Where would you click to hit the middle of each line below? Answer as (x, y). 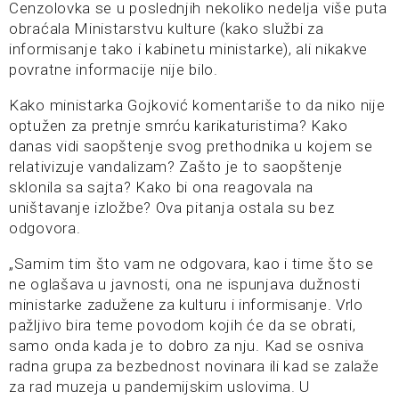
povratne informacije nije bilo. (114, 70)
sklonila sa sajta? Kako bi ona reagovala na (162, 187)
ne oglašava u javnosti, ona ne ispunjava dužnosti (185, 285)
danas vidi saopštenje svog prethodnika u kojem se (191, 147)
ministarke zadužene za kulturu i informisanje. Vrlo (186, 305)
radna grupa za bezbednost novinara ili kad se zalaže (194, 366)
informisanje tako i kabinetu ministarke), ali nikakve (189, 49)
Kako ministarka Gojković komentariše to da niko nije (197, 106)
